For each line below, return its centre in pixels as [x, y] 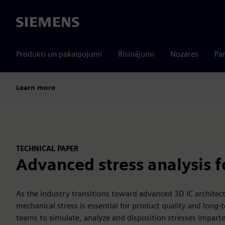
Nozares [184, 54]
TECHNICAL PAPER [47, 148]
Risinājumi [136, 54]
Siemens [31, 23]
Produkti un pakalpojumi [59, 54]
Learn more [36, 87]
